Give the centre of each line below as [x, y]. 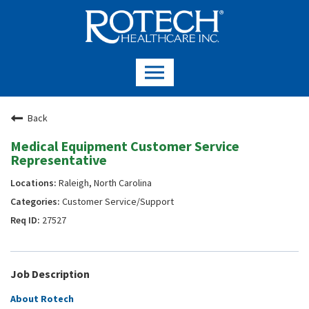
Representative [59, 159]
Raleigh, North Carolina [104, 182]
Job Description [50, 273]
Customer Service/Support [117, 201]
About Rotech [42, 298]
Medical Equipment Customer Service [125, 146]
